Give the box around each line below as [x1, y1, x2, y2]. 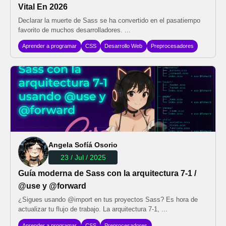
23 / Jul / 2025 [60, 153, 106, 162]
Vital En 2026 [18, 3, 68, 11]
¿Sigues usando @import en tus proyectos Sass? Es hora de [18, 196, 198, 204]
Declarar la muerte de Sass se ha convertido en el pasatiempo [18, 17, 200, 24]
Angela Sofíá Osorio [48, 141, 118, 149]
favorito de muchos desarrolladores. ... [18, 26, 131, 34]
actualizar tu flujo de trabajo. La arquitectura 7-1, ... [18, 205, 167, 213]
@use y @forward [18, 182, 86, 191]
